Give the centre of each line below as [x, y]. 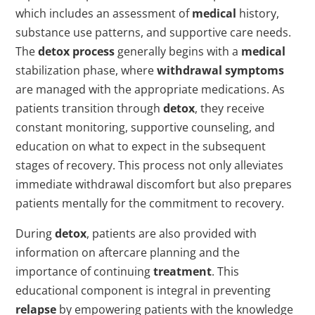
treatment [183, 272]
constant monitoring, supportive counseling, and [146, 128]
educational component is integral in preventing [143, 291]
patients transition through [90, 109]
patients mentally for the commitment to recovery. [150, 204]
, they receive [230, 109]
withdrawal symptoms [221, 71]
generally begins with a [178, 52]
